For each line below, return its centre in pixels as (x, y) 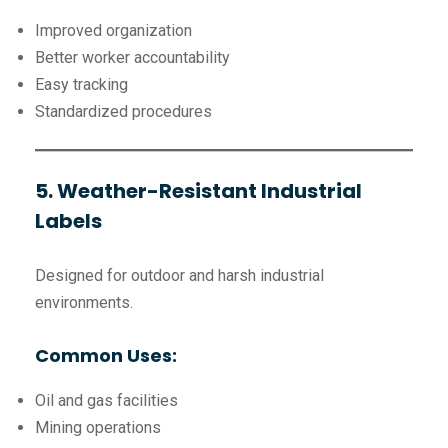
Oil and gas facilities (106, 401)
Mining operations (98, 428)
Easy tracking (81, 85)
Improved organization (113, 31)
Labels (68, 221)
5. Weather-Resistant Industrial (198, 191)
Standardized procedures (123, 112)
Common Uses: (106, 356)
